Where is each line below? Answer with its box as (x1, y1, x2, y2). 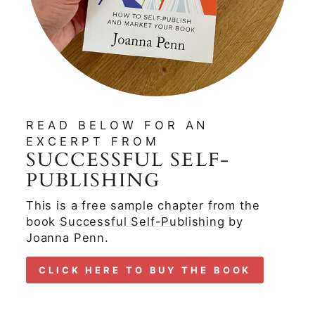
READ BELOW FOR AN (26, 118, 209, 132)
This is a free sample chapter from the (26, 198, 260, 212)
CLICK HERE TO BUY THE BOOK (39, 264, 252, 276)
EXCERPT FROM (26, 134, 160, 148)
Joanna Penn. (26, 231, 109, 245)
